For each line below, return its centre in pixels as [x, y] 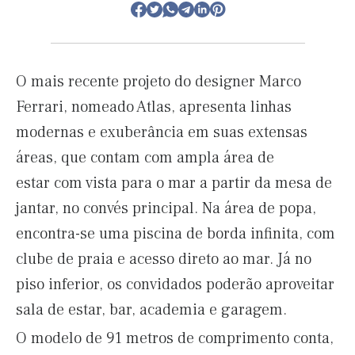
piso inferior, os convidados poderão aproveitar [175, 284]
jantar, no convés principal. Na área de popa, [166, 208]
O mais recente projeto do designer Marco [158, 82]
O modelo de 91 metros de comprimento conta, [175, 338]
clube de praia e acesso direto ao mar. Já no [164, 259]
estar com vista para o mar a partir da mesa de [174, 183]
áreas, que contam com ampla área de [145, 158]
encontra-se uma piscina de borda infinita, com [176, 234]
